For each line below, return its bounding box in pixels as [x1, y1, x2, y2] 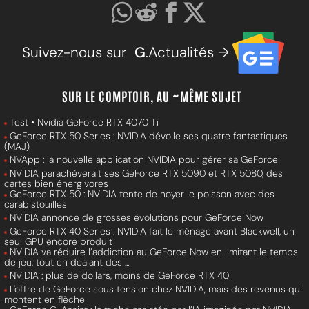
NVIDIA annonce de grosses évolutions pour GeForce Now [10, 210, 263, 223]
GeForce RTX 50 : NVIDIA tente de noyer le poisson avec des [10, 187, 275, 200]
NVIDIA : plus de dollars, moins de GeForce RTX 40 [10, 268, 229, 281]
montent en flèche [4, 292, 86, 306]
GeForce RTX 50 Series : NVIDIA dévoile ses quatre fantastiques [10, 129, 288, 142]
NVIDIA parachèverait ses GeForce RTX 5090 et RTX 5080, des [10, 166, 283, 179]
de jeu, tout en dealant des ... [4, 255, 129, 268]
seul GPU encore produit [4, 235, 112, 248]
